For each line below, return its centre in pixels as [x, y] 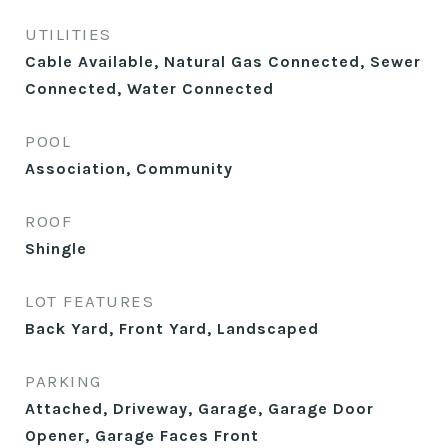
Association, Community [129, 168]
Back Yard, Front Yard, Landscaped [172, 328]
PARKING [63, 381]
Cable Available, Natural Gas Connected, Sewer [223, 61]
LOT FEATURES [89, 301]
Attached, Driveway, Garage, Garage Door [199, 408]
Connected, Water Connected [149, 88]
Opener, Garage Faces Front [142, 435]
